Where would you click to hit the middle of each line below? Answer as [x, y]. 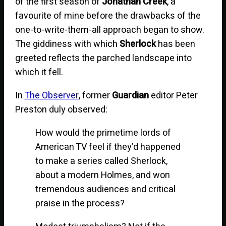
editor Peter [174, 95]
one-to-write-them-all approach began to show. [110, 30]
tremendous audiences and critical [106, 189]
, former [96, 95]
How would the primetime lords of [103, 133]
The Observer [52, 95]
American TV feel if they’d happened [108, 147]
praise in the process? [80, 203]
